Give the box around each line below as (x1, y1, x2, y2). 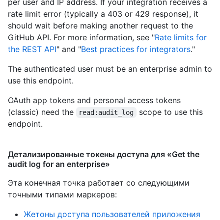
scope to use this (136, 107, 205, 117)
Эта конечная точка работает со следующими (8, 178, 190, 188)
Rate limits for (155, 32, 207, 43)
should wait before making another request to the (8, 21, 193, 31)
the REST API (8, 44, 56, 55)
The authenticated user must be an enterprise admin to (8, 64, 212, 74)
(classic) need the (8, 107, 76, 117)
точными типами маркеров (8, 190, 115, 200)
